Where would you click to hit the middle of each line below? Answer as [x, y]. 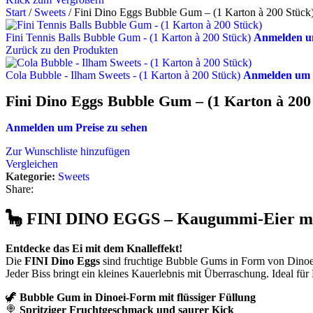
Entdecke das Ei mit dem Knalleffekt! [94, 248]
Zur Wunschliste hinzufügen [68, 151]
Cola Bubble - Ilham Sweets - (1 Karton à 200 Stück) [124, 75]
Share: [20, 189]
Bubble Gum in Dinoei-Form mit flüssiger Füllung [138, 297]
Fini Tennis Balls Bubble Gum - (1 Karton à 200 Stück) [130, 37]
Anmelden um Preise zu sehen [77, 127]
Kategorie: [30, 176]
